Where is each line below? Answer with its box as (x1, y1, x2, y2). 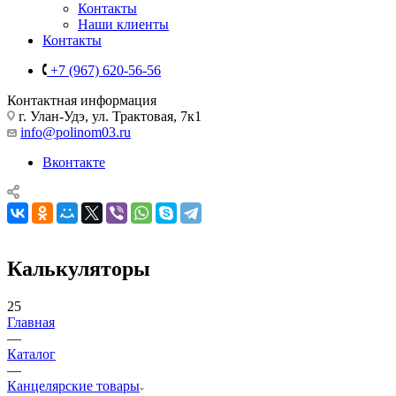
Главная (7, 314, 55, 330)
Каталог (7, 346, 56, 362)
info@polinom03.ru (20, 124, 131, 140)
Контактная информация (7, 92, 156, 108)
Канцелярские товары (7, 377, 140, 393)
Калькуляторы (7, 256, 150, 280)
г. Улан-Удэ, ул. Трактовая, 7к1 (15, 108, 202, 124)
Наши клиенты (78, 16, 169, 32)
